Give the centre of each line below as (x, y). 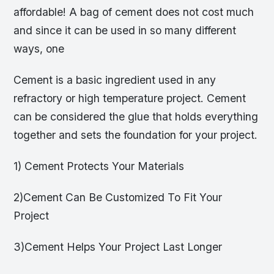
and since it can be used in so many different (125, 30)
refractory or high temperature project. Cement (130, 98)
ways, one (39, 48)
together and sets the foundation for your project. (136, 135)
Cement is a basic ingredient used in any (115, 80)
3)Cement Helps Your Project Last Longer (118, 246)
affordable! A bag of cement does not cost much (134, 12)
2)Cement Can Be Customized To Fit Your (118, 197)
